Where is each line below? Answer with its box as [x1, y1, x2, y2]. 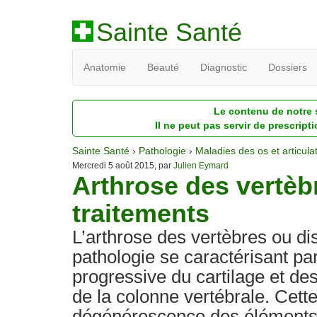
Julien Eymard [173, 161, 229, 171]
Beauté [147, 62, 179, 73]
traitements [72, 199, 209, 228]
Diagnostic [200, 62, 247, 73]
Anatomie [83, 62, 126, 73]
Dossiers [268, 62, 307, 73]
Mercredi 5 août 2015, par [72, 161, 173, 171]
